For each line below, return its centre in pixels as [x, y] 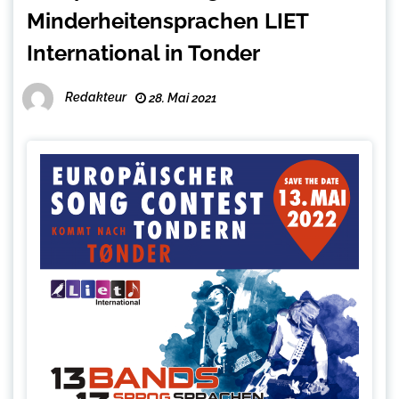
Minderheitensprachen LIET [167, 21]
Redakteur [96, 98]
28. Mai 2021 [181, 98]
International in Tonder [143, 53]
